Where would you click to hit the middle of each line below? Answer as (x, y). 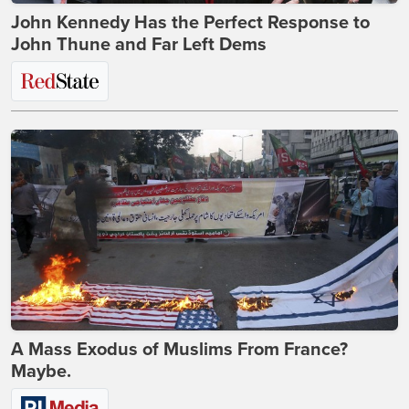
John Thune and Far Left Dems (139, 45)
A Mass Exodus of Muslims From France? (179, 350)
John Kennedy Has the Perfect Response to (190, 23)
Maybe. (41, 372)
